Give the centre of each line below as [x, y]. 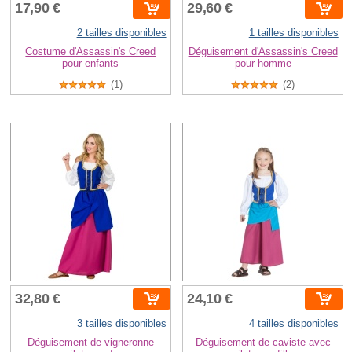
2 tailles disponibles [121, 33]
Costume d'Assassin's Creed [91, 51]
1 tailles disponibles [293, 33]
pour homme [263, 63]
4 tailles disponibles [293, 323]
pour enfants [91, 63]
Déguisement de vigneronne [90, 342]
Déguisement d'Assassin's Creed [263, 51]
